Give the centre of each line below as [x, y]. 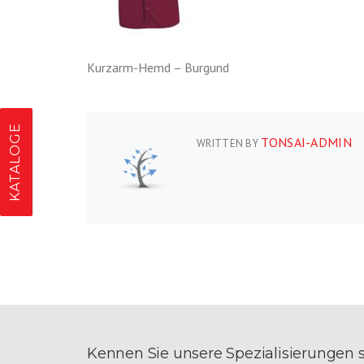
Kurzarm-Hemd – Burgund [158, 68]
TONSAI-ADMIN [306, 143]
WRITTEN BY [229, 144]
